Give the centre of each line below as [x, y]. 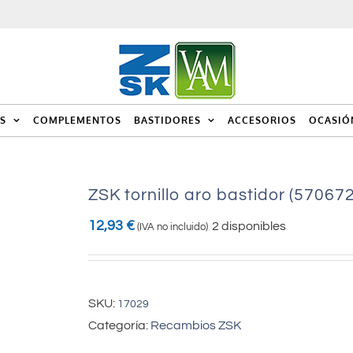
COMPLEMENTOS [77, 120]
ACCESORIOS [262, 120]
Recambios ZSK [196, 325]
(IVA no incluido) [173, 227]
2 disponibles [249, 226]
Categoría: [119, 325]
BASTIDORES [167, 120]
